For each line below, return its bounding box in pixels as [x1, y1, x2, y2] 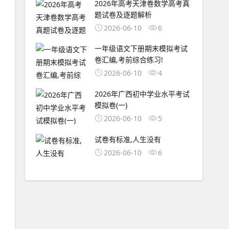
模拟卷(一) [94, 100, 127, 110]
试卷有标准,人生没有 [94, 134, 161, 144]
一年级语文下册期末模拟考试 [94, 43, 188, 54]
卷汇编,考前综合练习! [94, 55, 163, 65]
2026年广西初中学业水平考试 [94, 89, 190, 99]
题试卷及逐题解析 [94, 9, 152, 19]
